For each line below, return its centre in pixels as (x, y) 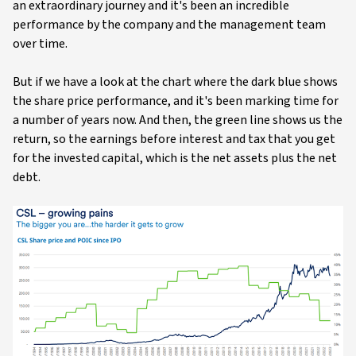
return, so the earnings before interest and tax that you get (174, 139)
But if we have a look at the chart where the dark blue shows (175, 82)
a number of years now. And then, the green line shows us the (178, 120)
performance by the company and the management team (169, 25)
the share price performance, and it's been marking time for (176, 101)
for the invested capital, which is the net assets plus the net (175, 159)
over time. (40, 44)
